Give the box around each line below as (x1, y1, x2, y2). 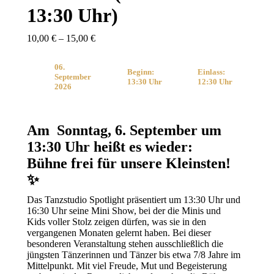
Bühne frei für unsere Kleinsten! (27, 155, 231, 171)
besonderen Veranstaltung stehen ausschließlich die (27, 239, 223, 249)
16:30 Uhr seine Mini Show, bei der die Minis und (27, 206, 221, 216)
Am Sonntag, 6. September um (27, 122, 221, 138)
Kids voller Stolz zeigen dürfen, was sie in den (27, 217, 206, 227)
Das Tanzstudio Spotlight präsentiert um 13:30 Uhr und (27, 194, 240, 205)
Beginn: (127, 67, 154, 76)
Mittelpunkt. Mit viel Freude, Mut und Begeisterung (27, 261, 227, 271)
